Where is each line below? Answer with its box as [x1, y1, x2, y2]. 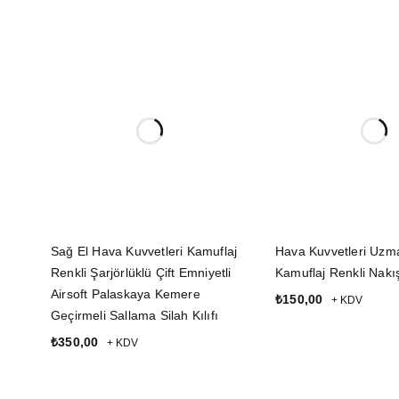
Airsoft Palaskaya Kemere [51, 287, 200, 302]
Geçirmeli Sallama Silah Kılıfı [51, 308, 218, 323]
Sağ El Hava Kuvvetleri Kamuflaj [51, 244, 238, 259]
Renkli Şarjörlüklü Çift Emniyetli [51, 265, 232, 281]
